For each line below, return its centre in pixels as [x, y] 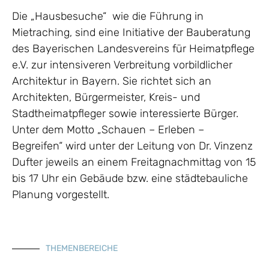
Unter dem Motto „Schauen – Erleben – [108, 129]
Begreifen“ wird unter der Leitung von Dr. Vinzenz [132, 146]
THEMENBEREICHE [82, 249]
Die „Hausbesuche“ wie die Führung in [108, 16]
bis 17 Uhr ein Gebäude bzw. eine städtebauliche [130, 178]
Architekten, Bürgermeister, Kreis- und [106, 97]
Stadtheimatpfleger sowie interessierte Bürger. [125, 113]
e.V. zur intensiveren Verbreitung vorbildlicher [122, 65]
